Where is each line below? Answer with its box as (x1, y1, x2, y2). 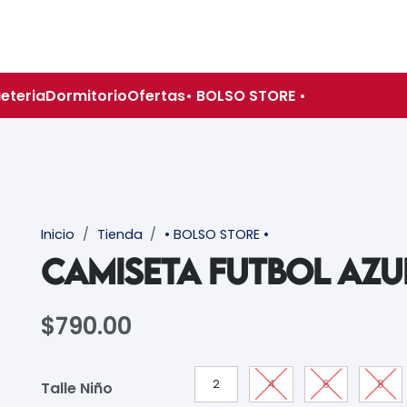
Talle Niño (41, 378, 114, 400)
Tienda (96, 225, 143, 244)
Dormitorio (45, 84, 127, 106)
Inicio (41, 225, 75, 244)
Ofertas (127, 84, 185, 106)
